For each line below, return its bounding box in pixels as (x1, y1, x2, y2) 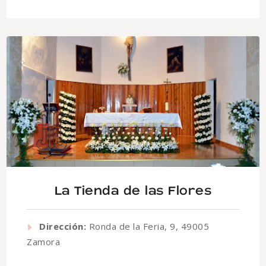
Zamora (27, 235, 60, 248)
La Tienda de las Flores (54, 184, 212, 198)
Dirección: (39, 220, 86, 232)
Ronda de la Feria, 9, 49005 (86, 220, 209, 232)
